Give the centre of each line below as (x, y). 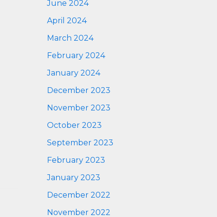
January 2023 (73, 178)
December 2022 (78, 195)
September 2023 (80, 143)
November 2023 (78, 108)
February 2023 (76, 160)
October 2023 (74, 125)
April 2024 (67, 21)
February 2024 (76, 56)
